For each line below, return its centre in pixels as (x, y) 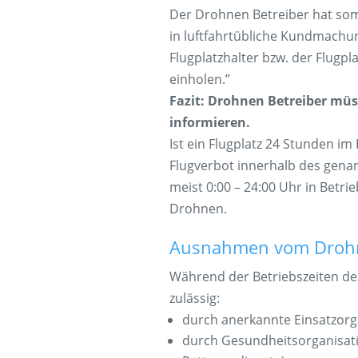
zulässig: (194, 298)
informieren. (209, 122)
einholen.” (199, 79)
